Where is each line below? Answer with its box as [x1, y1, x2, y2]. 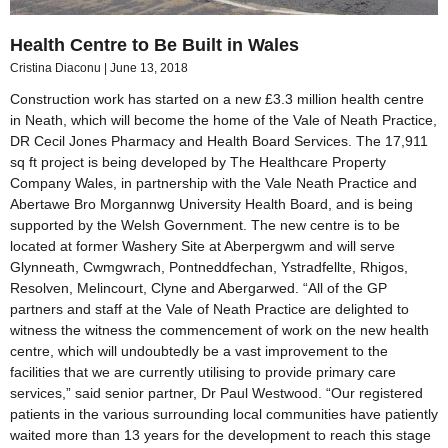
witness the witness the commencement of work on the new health [10, 321, 429, 338]
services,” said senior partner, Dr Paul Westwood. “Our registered [10, 384, 423, 401]
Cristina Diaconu [10, 60, 104, 75]
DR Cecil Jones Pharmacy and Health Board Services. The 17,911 [10, 132, 428, 149]
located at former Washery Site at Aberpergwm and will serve [10, 237, 395, 254]
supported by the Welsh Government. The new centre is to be [10, 216, 400, 233]
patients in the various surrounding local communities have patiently [10, 405, 438, 422]
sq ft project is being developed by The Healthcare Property [10, 153, 386, 170]
